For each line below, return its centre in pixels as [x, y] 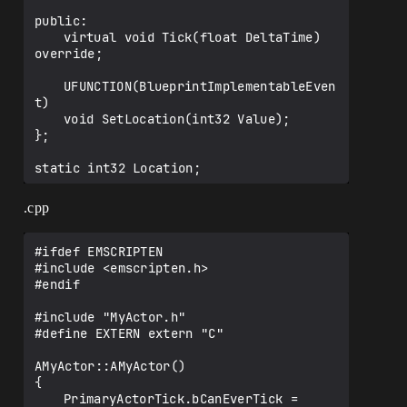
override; [69, 54]
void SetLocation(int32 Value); [49, 119]
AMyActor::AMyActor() [110, 367]
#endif [57, 285]
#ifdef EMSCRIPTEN [99, 252]
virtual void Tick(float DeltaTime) [49, 38]
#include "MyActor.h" [110, 318]
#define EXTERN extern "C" [129, 334]
